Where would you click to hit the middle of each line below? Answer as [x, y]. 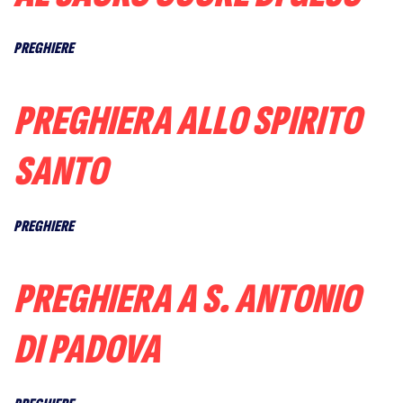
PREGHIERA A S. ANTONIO [187, 300]
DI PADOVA [87, 350]
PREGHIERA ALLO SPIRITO [187, 122]
